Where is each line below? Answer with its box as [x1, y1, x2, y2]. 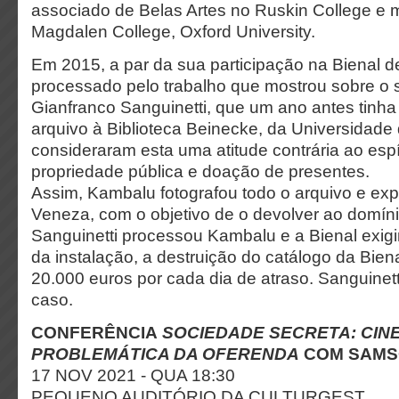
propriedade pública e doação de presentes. [31, 162, 370, 181]
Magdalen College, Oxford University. [31, 22, 315, 41]
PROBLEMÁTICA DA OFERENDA [31, 345, 304, 363]
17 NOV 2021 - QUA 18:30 [31, 366, 235, 385]
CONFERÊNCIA [31, 323, 162, 342]
